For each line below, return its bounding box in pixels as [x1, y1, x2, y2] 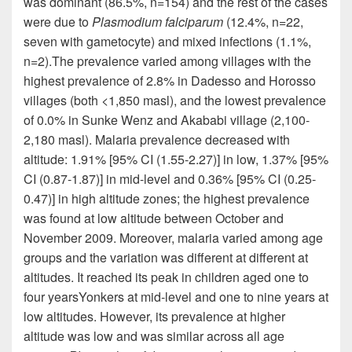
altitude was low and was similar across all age [24, 326, 284, 345]
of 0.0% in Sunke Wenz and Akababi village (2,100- [24, 110, 310, 129]
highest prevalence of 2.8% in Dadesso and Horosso [24, 71, 316, 90]
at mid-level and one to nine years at [124, 287, 328, 306]
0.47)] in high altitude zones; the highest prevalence [24, 189, 310, 207]
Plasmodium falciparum [92, 12, 226, 31]
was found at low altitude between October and [24, 208, 284, 227]
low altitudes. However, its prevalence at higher [24, 306, 285, 325]
